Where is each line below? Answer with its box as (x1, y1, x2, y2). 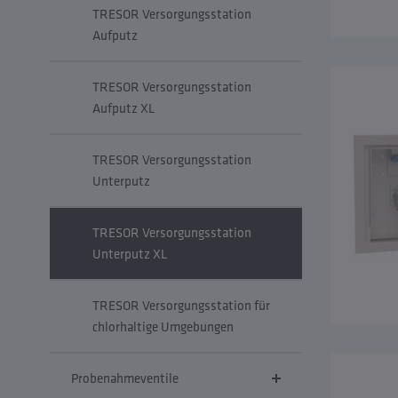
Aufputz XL (92, 99, 155, 116)
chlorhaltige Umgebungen (92, 318, 234, 335)
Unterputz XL (92, 245, 168, 262)
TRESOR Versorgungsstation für (92, 297, 270, 314)
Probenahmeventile (71, 370, 179, 386)
